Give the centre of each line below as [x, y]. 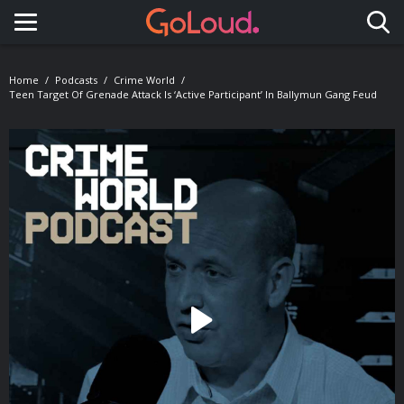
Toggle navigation [102, 39]
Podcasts [76, 80]
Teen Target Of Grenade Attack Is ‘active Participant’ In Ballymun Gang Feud [193, 94]
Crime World [144, 80]
